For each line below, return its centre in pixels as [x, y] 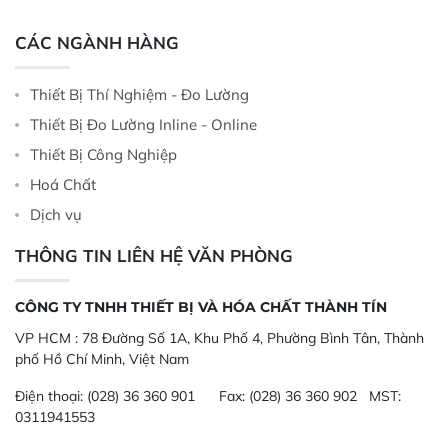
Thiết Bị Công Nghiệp [103, 154]
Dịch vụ [56, 214]
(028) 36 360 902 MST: [323, 395]
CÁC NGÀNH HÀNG [97, 42]
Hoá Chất [63, 184]
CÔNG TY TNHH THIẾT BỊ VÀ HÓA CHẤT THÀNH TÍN [201, 306]
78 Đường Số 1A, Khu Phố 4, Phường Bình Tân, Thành [251, 337]
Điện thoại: [49, 395]
